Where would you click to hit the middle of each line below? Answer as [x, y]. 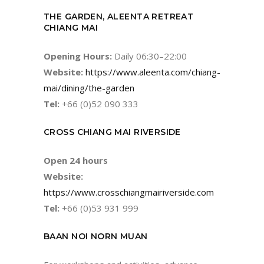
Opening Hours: [78, 56]
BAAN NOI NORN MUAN [96, 236]
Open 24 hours [76, 160]
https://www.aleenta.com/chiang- [153, 72]
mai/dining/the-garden [89, 88]
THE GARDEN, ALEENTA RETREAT [119, 16]
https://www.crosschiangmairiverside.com [129, 192]
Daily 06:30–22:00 [149, 56]
